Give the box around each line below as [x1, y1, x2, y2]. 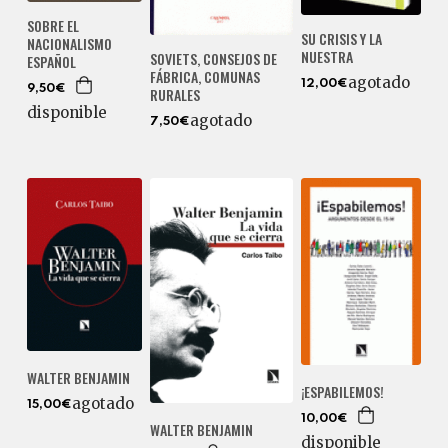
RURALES [150, 83, 201, 105]
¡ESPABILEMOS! [301, 380, 385, 402]
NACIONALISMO [26, 33, 112, 55]
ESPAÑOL [26, 51, 76, 73]
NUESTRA [301, 45, 354, 67]
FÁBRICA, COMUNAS [150, 65, 261, 87]
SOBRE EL [26, 15, 79, 37]
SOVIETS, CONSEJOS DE [150, 47, 278, 69]
